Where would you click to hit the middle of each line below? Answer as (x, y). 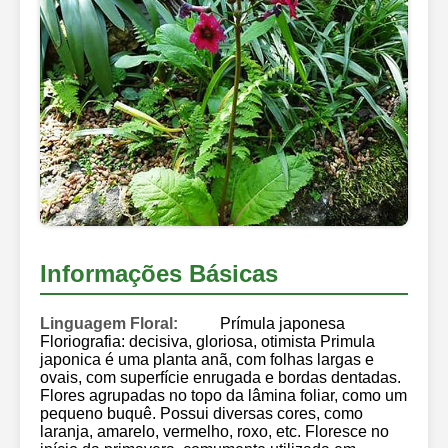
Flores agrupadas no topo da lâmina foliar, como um (223, 395)
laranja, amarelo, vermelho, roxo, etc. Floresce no (214, 431)
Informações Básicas (159, 273)
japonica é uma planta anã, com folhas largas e (207, 359)
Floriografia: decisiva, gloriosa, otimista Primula (207, 341)
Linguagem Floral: (109, 323)
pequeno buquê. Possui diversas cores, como (201, 413)
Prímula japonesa (282, 323)
